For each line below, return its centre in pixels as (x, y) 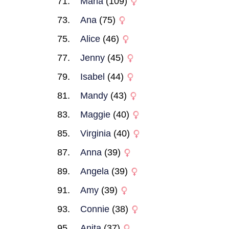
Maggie (95, 114)
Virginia (96, 133)
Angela (95, 171)
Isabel (93, 77)
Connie (95, 209)
